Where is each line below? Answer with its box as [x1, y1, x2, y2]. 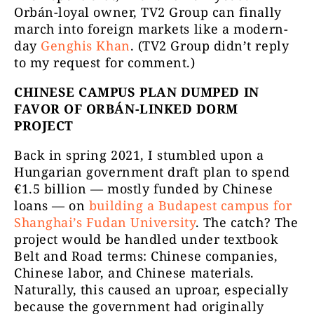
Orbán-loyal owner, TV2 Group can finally [14, 4, 282, 21]
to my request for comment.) [14, 54, 196, 71]
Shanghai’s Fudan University [14, 214, 196, 231]
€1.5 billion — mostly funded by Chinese [14, 180, 273, 198]
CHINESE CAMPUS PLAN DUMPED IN [14, 83, 259, 101]
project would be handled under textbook [14, 231, 279, 248]
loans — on [14, 197, 89, 214]
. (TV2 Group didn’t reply [130, 37, 289, 55]
